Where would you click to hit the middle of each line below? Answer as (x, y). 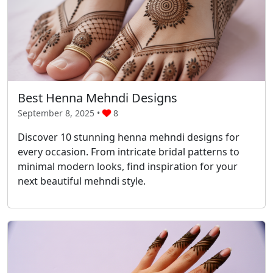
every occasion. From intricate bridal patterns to (129, 151)
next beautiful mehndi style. (82, 181)
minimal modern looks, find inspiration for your (128, 166)
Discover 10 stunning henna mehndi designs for (129, 137)
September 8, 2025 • (60, 113)
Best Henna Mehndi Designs (97, 97)
